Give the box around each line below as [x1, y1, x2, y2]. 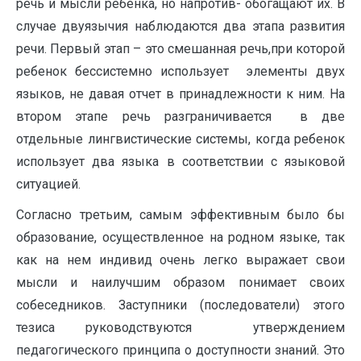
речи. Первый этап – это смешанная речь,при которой [16, 41, 345, 56]
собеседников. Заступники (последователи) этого [16, 297, 345, 313]
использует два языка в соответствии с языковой [16, 154, 345, 169]
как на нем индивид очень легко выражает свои [16, 252, 345, 268]
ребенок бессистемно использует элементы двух [16, 64, 345, 79]
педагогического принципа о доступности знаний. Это [16, 342, 345, 358]
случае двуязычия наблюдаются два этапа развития [16, 19, 345, 34]
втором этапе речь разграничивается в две [16, 109, 345, 124]
